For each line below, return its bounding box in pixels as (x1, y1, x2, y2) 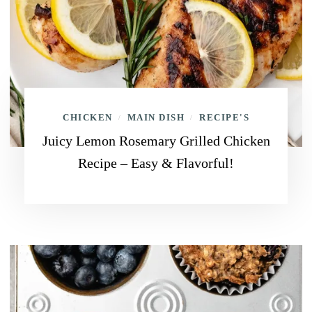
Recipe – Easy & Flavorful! (78, 155, 234, 171)
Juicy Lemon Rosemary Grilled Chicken (42, 133, 270, 148)
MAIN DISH (127, 112, 185, 123)
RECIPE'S (199, 112, 249, 123)
